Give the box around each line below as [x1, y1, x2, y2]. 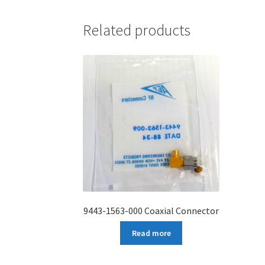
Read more [131, 228, 171, 239]
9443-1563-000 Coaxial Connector [83, 204, 219, 216]
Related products [83, 20, 191, 40]
